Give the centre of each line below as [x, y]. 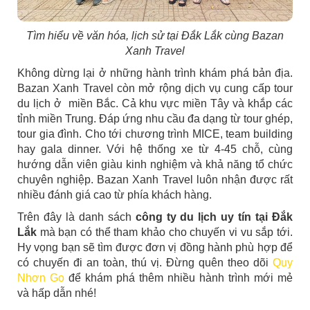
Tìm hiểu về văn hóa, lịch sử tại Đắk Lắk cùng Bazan [155, 36]
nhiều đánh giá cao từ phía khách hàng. [116, 195]
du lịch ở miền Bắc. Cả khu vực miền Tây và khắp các [155, 104]
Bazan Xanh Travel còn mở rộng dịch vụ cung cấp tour [155, 89]
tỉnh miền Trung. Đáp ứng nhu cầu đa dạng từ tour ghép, [155, 119]
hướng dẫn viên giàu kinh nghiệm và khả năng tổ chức [155, 165]
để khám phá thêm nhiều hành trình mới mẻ [179, 278]
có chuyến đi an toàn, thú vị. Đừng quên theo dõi [145, 263]
